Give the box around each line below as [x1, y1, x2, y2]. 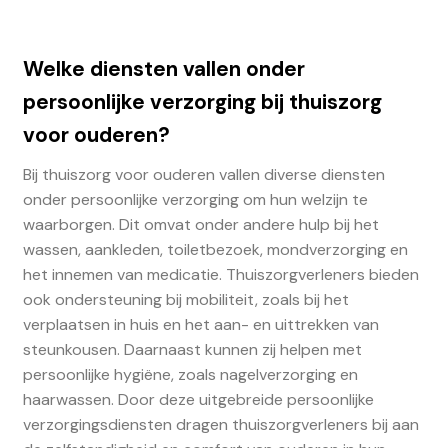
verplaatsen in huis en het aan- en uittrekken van [22, 314, 379, 336]
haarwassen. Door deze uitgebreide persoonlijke [22, 389, 374, 411]
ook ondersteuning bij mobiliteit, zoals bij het [22, 289, 349, 311]
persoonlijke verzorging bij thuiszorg [22, 87, 382, 115]
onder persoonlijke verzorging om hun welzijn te [22, 189, 368, 211]
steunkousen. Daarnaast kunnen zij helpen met [22, 339, 362, 361]
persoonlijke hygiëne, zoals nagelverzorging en [22, 364, 358, 386]
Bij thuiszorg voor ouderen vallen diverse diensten [22, 164, 385, 186]
